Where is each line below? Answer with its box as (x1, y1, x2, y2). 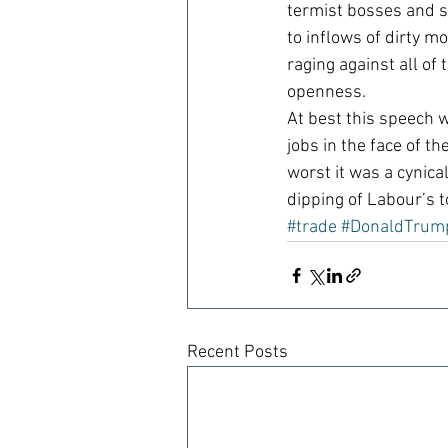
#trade (287, 217, 337, 238)
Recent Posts (187, 342, 288, 363)
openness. (287, 82, 366, 103)
